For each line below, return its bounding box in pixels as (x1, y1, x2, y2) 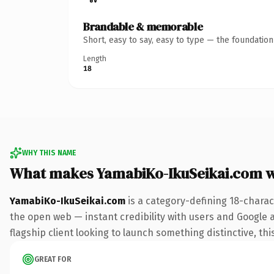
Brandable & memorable (83, 18, 203, 34)
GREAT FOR (34, 254, 72, 264)
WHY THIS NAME (22, 148, 76, 157)
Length (83, 54, 106, 63)
